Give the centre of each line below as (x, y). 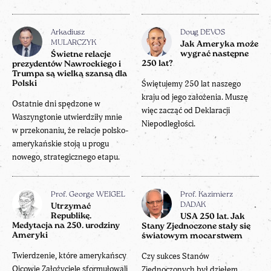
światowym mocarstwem (192, 236)
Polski (24, 83)
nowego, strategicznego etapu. (66, 157)
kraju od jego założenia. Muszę (195, 97)
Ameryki (30, 235)
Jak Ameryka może (219, 44)
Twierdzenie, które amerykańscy (69, 255)
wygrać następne (214, 54)
